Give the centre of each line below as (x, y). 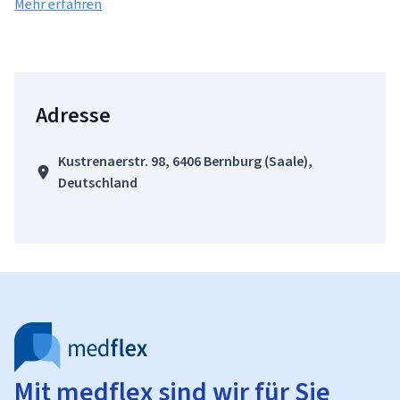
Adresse (73, 115)
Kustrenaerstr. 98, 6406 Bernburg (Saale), (185, 161)
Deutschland (97, 183)
